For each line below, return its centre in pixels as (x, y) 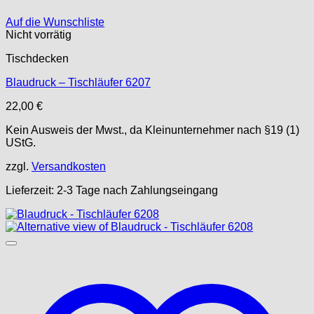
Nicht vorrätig (39, 35)
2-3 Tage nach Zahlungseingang (137, 190)
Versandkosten (69, 166)
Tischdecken (37, 59)
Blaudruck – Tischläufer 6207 (78, 82)
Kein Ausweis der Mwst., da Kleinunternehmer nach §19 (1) (152, 130)
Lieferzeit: (31, 190)
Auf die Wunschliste (55, 22)
